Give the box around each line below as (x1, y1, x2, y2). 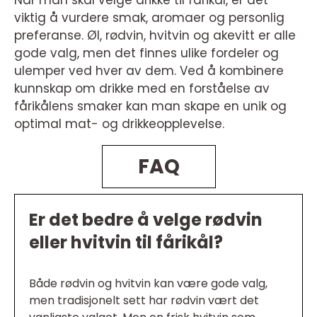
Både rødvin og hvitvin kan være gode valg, (29, 275, 267, 292)
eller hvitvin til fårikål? (29, 230, 223, 254)
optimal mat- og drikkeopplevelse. (14, 115, 224, 132)
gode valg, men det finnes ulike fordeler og (14, 44, 279, 62)
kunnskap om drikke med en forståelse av (14, 79, 270, 97)
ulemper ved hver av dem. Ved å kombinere (14, 62, 284, 79)
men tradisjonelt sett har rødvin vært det (29, 292, 259, 309)
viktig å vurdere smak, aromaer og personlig (14, 8, 284, 26)
